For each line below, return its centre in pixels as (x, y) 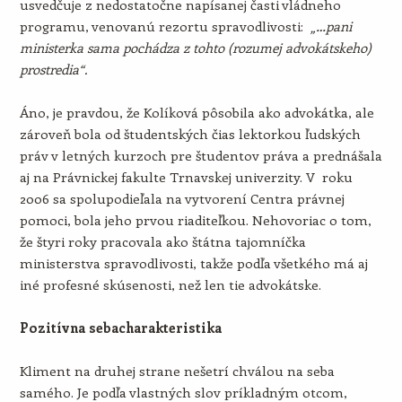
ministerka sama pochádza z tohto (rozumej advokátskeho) (195, 48)
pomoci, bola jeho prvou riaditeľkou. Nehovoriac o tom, (195, 220)
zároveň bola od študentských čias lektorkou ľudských (190, 134)
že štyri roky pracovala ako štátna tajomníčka (162, 241)
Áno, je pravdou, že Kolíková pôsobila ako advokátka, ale (197, 112)
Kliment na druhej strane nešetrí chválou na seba (177, 371)
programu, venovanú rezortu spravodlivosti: (165, 26)
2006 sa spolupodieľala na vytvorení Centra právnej (182, 198)
